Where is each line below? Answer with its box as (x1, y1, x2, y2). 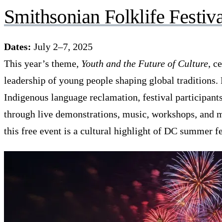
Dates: (4, 41, 31, 52)
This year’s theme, (4, 57, 81, 69)
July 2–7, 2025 (31, 41, 93, 52)
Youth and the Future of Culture (81, 57, 208, 69)
